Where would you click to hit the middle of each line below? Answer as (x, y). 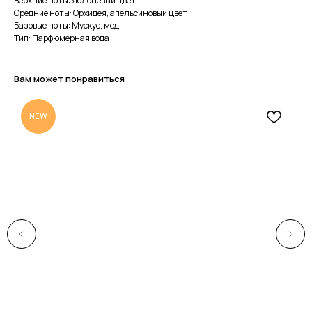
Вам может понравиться (69, 79)
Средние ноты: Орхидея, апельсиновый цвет (101, 13)
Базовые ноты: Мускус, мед (67, 26)
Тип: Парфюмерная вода (62, 38)
